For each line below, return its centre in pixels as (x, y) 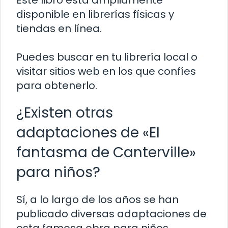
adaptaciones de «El (88, 133)
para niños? (58, 173)
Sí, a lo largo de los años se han (97, 200)
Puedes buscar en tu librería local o (107, 57)
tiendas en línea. (59, 29)
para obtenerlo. (57, 86)
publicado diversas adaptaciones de (111, 214)
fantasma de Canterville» (106, 153)
